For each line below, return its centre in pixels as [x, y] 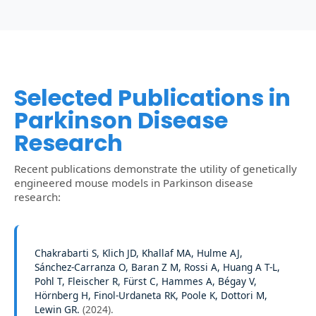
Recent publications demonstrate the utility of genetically [156, 168]
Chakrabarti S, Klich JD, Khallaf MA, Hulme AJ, [139, 253]
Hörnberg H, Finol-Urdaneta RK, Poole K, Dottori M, [151, 295]
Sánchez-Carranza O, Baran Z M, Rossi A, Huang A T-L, [157, 267]
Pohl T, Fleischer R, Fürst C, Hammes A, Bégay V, [146, 281]
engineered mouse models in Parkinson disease [134, 182]
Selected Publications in [152, 97]
